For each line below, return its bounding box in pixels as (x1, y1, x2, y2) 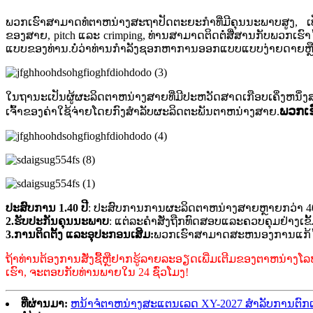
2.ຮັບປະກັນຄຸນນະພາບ (6, 215, 109, 228)
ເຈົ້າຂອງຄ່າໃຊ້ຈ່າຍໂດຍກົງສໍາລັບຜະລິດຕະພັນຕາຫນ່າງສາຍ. (6, 105, 279, 118)
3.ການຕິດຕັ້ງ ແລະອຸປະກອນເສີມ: (6, 228, 154, 241)
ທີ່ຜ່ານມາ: (21, 298, 68, 310)
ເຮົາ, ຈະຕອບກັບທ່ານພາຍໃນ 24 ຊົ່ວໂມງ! (6, 266, 189, 279)
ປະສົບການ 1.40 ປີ (6, 202, 88, 214)
